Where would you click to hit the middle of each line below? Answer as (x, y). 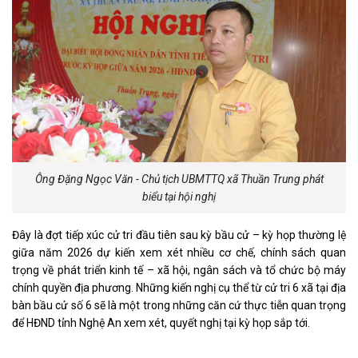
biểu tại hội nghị (179, 196)
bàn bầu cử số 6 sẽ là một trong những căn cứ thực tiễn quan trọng (179, 305)
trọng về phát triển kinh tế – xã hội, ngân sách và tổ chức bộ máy (179, 270)
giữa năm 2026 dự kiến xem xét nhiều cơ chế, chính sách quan (179, 252)
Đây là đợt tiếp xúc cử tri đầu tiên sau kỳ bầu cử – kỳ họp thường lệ (179, 235)
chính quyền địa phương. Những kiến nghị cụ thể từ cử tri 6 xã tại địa (179, 287)
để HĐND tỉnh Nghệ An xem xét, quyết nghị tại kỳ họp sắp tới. (161, 322)
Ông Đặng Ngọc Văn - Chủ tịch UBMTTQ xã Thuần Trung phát (179, 179)
